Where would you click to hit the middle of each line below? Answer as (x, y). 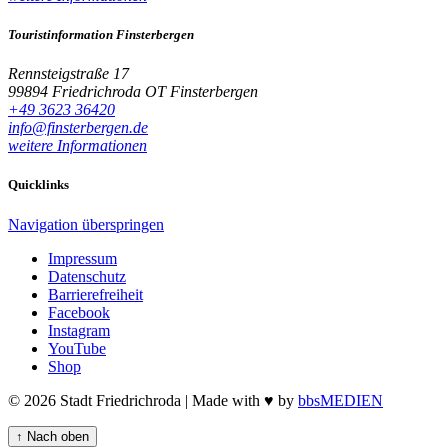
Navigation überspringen (86, 224)
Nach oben (58, 436)
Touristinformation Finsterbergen (101, 34)
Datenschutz (87, 276)
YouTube (77, 348)
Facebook (79, 312)
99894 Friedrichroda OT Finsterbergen (133, 92)
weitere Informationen (77, 146)
